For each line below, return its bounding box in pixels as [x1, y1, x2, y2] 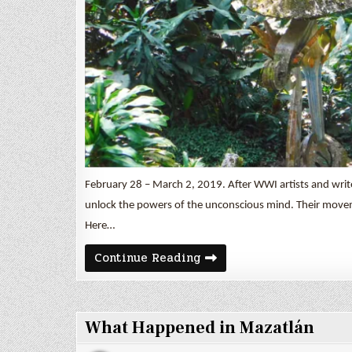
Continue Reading [94, 247, 201, 267]
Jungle [200, 258, 240, 278]
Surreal [200, 247, 244, 266]
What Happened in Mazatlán [85, 316, 314, 339]
